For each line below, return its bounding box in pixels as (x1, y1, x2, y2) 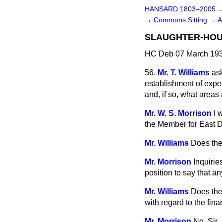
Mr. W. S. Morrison (145, 109, 212, 117)
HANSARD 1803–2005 (145, 5, 216, 13)
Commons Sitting (154, 16, 209, 24)
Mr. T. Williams (158, 68, 210, 77)
